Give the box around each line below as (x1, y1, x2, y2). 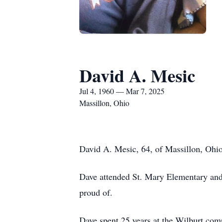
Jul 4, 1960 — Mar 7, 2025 (79, 86, 165, 96)
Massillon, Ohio (79, 98, 129, 108)
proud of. (79, 186, 112, 198)
